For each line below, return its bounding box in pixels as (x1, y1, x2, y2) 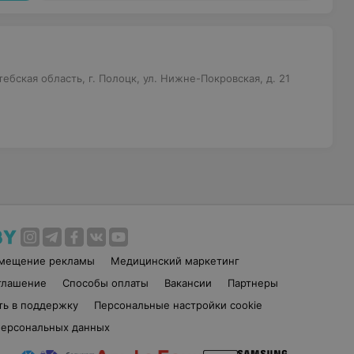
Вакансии (164, 277, 212, 289)
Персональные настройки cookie (93, 299, 262, 311)
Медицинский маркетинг (111, 254, 240, 267)
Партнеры (227, 277, 278, 289)
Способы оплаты (62, 277, 149, 289)
